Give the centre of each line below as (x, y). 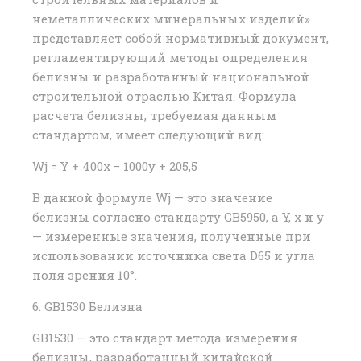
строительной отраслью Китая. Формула (164, 96)
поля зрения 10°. (85, 275)
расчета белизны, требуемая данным (154, 116)
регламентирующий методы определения (170, 58)
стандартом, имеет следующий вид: (148, 135)
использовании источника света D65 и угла (174, 256)
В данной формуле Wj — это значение (152, 198)
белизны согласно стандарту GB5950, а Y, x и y (178, 217)
